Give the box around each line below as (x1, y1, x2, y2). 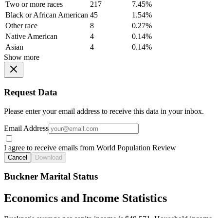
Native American (5, 32, 57, 41)
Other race (5, 21, 37, 30)
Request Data (4, 87, 57, 98)
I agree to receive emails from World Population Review (4, 143, 176, 152)
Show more (4, 53, 39, 62)
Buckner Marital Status (4, 171, 98, 182)
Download (35, 153, 62, 161)
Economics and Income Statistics (4, 192, 167, 205)
